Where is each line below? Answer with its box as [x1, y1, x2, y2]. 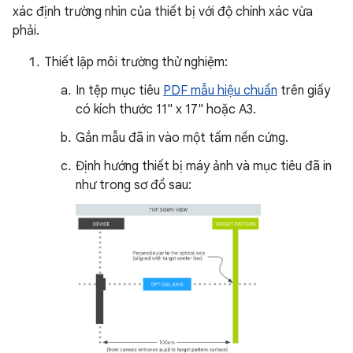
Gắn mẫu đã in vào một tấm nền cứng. [76, 129, 288, 146]
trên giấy [277, 82, 330, 98]
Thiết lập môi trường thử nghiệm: [44, 54, 228, 70]
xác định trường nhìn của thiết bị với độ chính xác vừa [13, 3, 313, 20]
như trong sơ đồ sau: [76, 176, 191, 193]
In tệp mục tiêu [76, 82, 163, 98]
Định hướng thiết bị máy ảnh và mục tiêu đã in [76, 158, 332, 174]
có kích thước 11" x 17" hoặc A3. [76, 101, 256, 117]
